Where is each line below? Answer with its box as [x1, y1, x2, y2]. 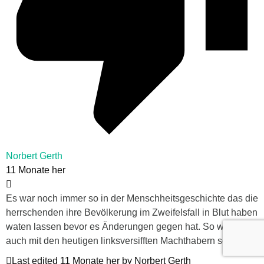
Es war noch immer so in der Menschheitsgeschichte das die [6, 193, 258, 203]
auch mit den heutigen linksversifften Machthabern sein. [6, 235, 237, 246]
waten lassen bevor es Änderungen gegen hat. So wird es [6, 221, 247, 232]
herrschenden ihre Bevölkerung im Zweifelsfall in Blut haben [6, 207, 258, 217]
